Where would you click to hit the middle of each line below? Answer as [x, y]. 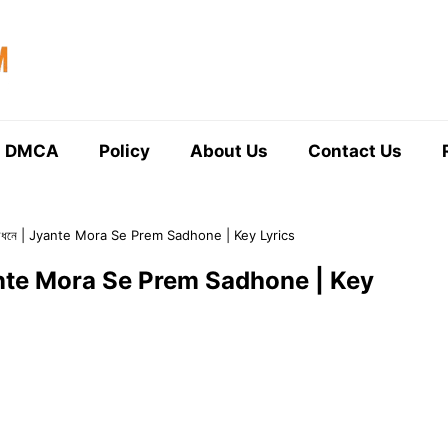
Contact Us [355, 151]
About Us [229, 151]
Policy [124, 151]
